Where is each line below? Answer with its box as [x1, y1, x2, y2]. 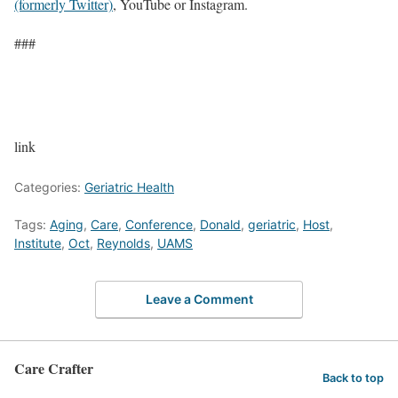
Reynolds [97, 235, 150, 251]
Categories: [14, 179, 84, 195]
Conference [125, 217, 193, 233]
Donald [200, 217, 241, 233]
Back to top [322, 370, 384, 385]
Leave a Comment [145, 291, 253, 306]
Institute [14, 235, 61, 251]
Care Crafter [14, 357, 93, 378]
